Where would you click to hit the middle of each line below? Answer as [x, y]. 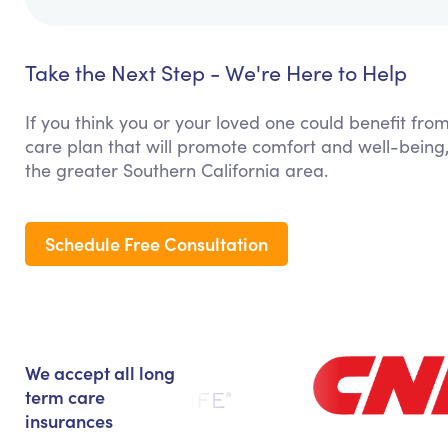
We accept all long [100, 373]
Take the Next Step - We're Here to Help [216, 73]
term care [65, 397]
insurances [69, 421]
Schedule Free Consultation [156, 244]
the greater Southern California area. [176, 170]
